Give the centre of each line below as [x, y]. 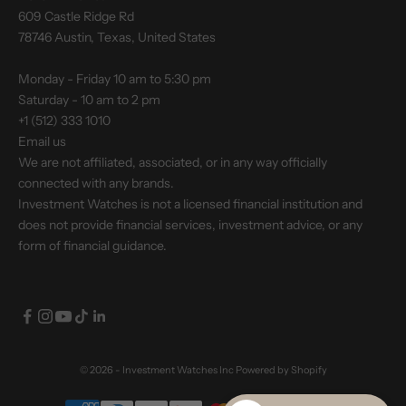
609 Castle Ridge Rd [76, 17]
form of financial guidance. [92, 246]
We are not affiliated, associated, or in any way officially [173, 163]
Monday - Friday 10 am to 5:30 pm [115, 79]
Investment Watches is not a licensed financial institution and [190, 204]
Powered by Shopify [281, 370]
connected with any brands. [96, 184]
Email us [42, 142]
